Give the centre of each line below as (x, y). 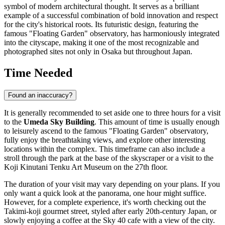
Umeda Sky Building (59, 122)
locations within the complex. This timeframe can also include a (104, 149)
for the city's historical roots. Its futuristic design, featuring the (101, 25)
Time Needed (38, 73)
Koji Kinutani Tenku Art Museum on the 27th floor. (86, 167)
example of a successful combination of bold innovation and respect (111, 16)
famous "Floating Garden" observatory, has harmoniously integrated (112, 34)
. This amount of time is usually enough (157, 122)
